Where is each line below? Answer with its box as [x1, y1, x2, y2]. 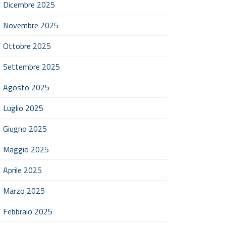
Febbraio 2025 [3, 205, 52, 217]
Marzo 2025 [3, 185, 45, 197]
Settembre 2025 [3, 61, 60, 73]
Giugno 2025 [3, 123, 47, 135]
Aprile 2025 [3, 164, 42, 176]
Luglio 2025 [3, 102, 43, 114]
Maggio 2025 [3, 143, 49, 155]
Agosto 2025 [3, 81, 49, 93]
